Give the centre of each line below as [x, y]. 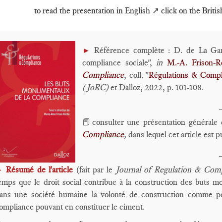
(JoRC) [95, 87]
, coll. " [137, 75]
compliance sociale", [119, 62]
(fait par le [96, 169]
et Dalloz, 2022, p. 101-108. [156, 87]
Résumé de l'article [41, 169]
